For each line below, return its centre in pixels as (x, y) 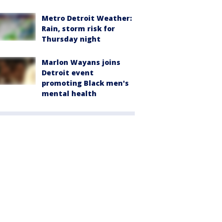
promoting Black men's (85, 83)
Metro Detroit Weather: (87, 18)
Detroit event (68, 73)
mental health (69, 94)
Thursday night (71, 39)
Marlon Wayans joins (81, 62)
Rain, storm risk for (78, 29)
